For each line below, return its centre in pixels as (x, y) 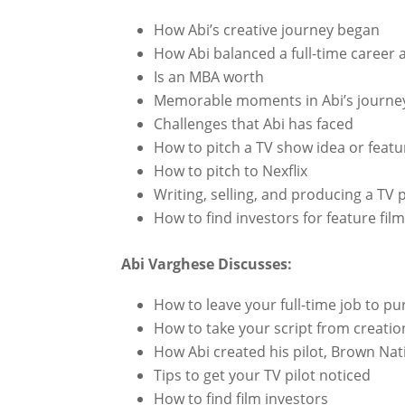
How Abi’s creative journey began (267, 30)
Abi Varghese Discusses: (207, 264)
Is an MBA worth (209, 77)
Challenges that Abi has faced (254, 124)
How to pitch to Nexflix (231, 171)
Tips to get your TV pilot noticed (263, 376)
